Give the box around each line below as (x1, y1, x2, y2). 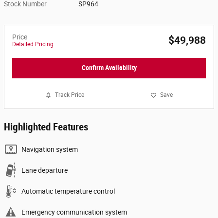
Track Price (55, 91, 84, 99)
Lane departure (21, 166, 68, 174)
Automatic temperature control (21, 187, 115, 195)
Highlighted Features (4, 121, 89, 133)
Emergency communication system (21, 208, 127, 216)
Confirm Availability (81, 64, 137, 72)
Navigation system (21, 145, 78, 153)
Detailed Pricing (12, 41, 54, 48)
